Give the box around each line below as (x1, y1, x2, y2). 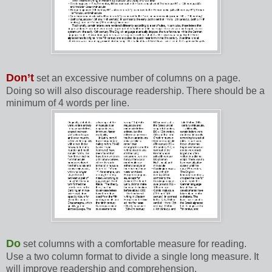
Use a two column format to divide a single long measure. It (6, 251, 259, 262)
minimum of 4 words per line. (6, 98, 129, 109)
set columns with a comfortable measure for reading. (23, 239, 246, 250)
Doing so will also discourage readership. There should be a (6, 86, 265, 97)
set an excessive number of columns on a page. (36, 73, 240, 84)
